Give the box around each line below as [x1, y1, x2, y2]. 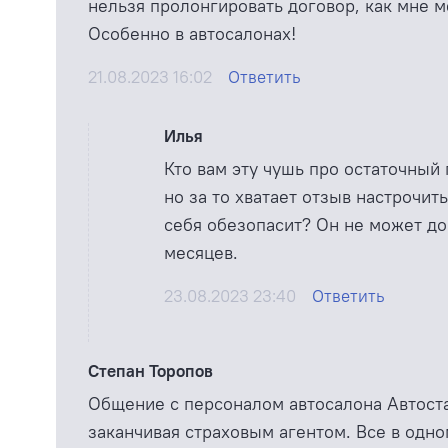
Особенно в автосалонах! [88, 21, 296, 45]
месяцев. [164, 240, 238, 264]
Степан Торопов [88, 359, 213, 382]
